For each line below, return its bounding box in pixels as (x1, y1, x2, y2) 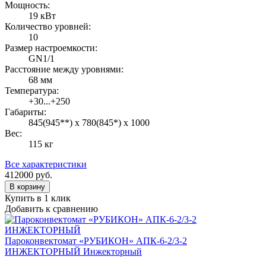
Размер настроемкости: (5, 42, 97, 53)
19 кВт (28, 10, 56, 21)
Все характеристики (5, 159, 87, 169)
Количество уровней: (5, 21, 91, 31)
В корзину (9, 182, 45, 191)
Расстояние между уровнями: (5, 64, 123, 74)
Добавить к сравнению (5, 203, 98, 214)
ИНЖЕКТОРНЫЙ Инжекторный (5, 246, 142, 256)
